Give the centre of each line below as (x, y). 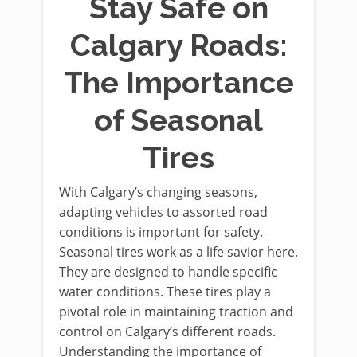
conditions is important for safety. (161, 231)
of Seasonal (178, 120)
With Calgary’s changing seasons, (158, 192)
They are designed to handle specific (168, 271)
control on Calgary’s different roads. (167, 331)
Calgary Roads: (178, 45)
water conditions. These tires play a (165, 291)
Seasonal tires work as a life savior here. (178, 251)
